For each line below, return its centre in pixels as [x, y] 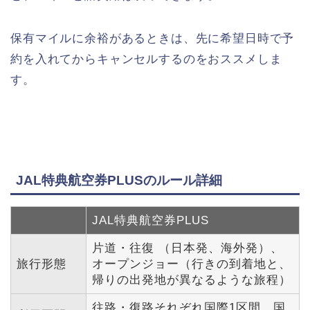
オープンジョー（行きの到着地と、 [192, 264]
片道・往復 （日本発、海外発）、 [188, 248]
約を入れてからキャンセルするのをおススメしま [146, 60]
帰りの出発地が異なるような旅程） [192, 280]
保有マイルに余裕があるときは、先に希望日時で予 [153, 39]
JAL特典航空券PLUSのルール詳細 [119, 181]
